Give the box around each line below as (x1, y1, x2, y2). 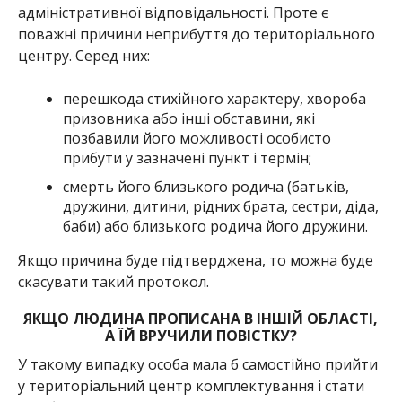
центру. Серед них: (17, 45, 150, 66)
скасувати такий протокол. (17, 271, 209, 292)
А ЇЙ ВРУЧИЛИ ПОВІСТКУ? (104, 325, 297, 345)
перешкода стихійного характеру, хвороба (62, 88, 366, 109)
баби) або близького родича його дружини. (62, 215, 368, 236)
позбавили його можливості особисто (62, 127, 331, 148)
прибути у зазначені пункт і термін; (62, 147, 311, 168)
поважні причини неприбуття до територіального (17, 23, 375, 44)
